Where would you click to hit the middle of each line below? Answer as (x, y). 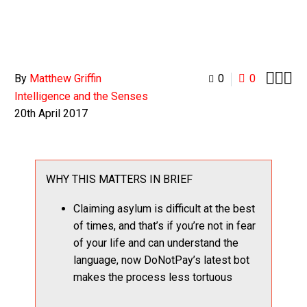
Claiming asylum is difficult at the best (164, 208)
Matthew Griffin (65, 78)
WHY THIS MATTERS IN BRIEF (120, 179)
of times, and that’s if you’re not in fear (165, 225)
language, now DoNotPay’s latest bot (162, 260)
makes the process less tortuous (153, 277)
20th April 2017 (51, 113)
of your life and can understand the (156, 243)
